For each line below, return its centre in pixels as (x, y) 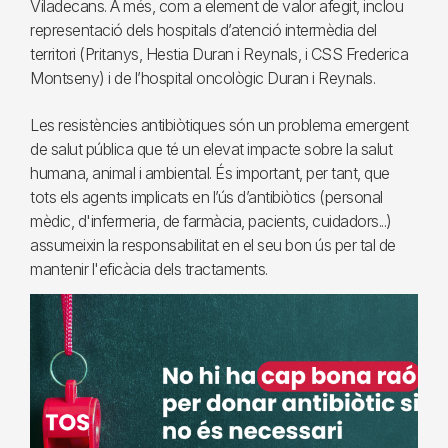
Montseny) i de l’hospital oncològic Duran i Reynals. (202, 78)
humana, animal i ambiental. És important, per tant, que (210, 173)
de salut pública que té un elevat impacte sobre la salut (211, 149)
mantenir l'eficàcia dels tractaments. (149, 269)
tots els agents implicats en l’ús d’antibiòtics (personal (206, 197)
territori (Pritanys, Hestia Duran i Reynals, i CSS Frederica (219, 54)
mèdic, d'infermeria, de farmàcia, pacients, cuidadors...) (211, 221)
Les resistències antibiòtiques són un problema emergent (219, 125)
